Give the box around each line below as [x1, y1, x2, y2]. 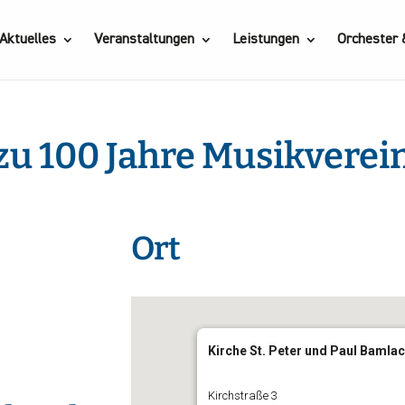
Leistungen [231, 33, 299, 47]
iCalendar [200, 335, 258, 350]
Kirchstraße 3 [208, 389, 278, 402]
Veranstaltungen [93, 33, 194, 47]
